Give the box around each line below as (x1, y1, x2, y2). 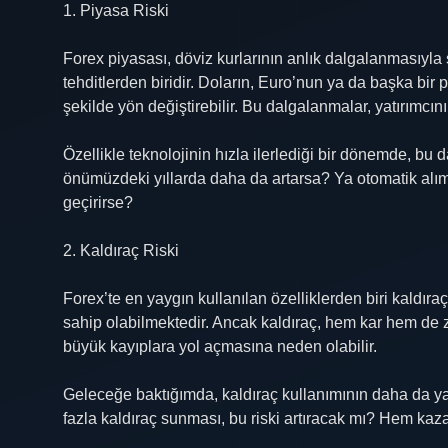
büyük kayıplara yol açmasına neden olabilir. (63, 338, 377, 355)
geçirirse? (63, 194, 133, 211)
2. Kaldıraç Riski (63, 242, 179, 259)
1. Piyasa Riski (63, 2, 169, 19)
